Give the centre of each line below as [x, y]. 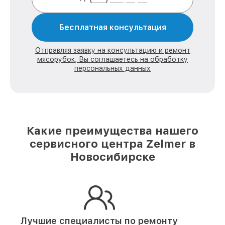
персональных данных [113, 68]
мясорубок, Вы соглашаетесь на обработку [113, 59]
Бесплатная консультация [113, 27]
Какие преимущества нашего [113, 131]
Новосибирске [113, 157]
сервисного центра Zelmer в [113, 144]
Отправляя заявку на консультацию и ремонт [113, 50]
